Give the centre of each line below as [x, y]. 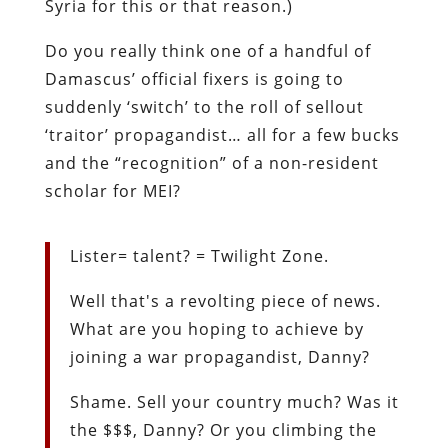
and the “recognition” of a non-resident [211, 162]
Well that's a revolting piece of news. [225, 300]
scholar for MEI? [112, 190]
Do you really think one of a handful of [207, 50]
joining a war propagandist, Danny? [219, 356]
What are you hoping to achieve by [216, 328]
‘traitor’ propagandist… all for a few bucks [222, 134]
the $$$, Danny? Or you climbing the [223, 429]
